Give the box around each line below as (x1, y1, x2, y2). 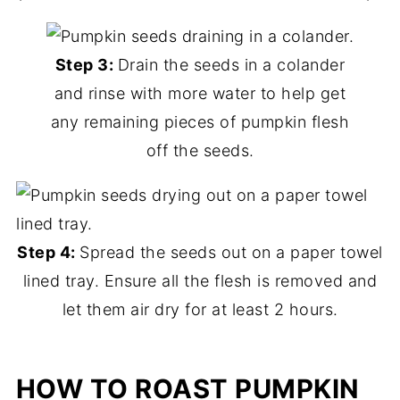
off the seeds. (146, 141, 254, 161)
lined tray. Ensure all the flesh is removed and (22, 271, 378, 291)
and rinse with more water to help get (54, 84, 346, 104)
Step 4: (17, 243, 80, 262)
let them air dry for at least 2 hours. (62, 300, 338, 320)
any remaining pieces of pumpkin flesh (50, 112, 350, 132)
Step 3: (54, 55, 118, 75)
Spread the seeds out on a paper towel (79, 243, 383, 262)
